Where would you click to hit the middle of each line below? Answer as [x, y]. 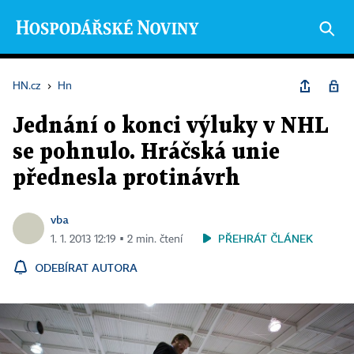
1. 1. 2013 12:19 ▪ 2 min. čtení [117, 239]
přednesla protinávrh [126, 179]
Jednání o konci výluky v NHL [171, 126]
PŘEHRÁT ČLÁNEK [265, 238]
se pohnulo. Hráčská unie [146, 153]
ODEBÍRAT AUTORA [86, 267]
